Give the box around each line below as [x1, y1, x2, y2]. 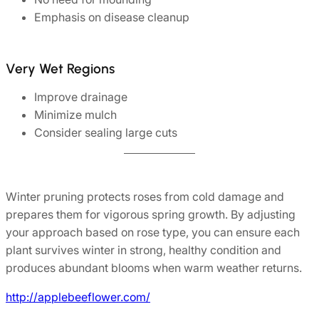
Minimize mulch [34, 108, 117, 122]
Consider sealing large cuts [34, 125, 177, 140]
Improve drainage [34, 90, 127, 105]
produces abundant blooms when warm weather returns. [6, 261, 302, 276]
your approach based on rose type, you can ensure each [6, 225, 300, 240]
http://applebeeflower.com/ [6, 290, 150, 305]
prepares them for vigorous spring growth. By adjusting [6, 207, 296, 222]
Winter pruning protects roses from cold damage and [6, 189, 284, 204]
